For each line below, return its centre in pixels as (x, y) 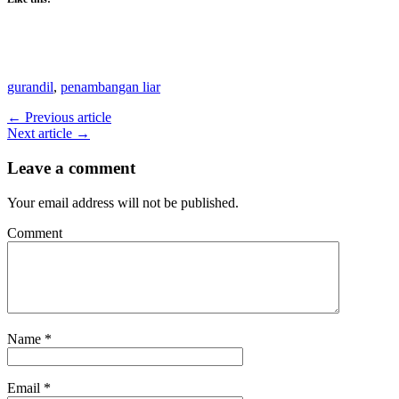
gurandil (30, 87)
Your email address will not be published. (123, 202)
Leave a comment (71, 168)
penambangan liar (110, 87)
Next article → (49, 134)
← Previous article (59, 118)
